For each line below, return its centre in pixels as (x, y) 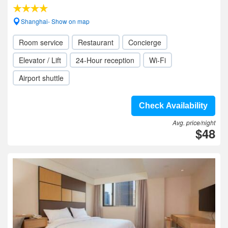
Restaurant (96, 42)
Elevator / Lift (40, 60)
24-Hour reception (105, 60)
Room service (41, 42)
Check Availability (173, 106)
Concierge (145, 42)
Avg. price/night (194, 122)
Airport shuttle (41, 78)
